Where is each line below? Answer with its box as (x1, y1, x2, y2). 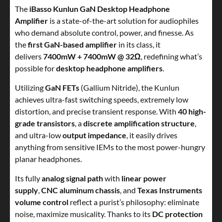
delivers (15, 52, 43, 61)
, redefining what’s (141, 52, 202, 61)
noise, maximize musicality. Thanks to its (15, 209, 152, 219)
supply (15, 185, 38, 195)
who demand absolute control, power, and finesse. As (15, 28, 194, 38)
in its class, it (117, 40, 161, 50)
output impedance (62, 130, 126, 140)
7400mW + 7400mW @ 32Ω (43, 52, 141, 61)
